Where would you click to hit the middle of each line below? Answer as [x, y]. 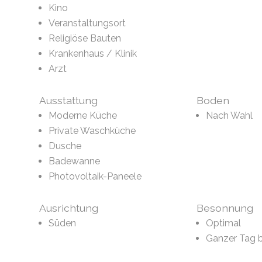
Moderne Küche [83, 116]
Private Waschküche [92, 131]
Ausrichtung [69, 208]
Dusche [65, 146]
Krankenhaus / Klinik [93, 54]
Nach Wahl [229, 116]
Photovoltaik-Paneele [95, 177]
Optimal [223, 223]
